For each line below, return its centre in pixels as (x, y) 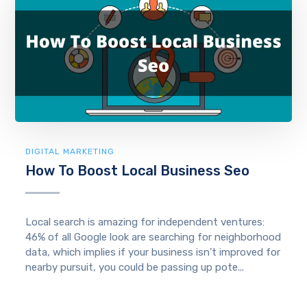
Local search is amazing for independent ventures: (145, 222)
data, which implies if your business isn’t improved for (153, 253)
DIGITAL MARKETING (70, 152)
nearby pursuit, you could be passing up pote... (135, 268)
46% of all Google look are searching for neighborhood (153, 237)
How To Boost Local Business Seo (138, 171)
